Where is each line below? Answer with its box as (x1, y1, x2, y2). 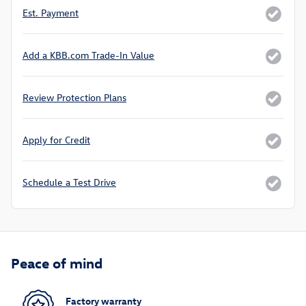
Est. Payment (23, 6, 79, 20)
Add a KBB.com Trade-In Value (23, 48, 154, 62)
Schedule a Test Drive (23, 176, 116, 189)
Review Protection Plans (23, 91, 126, 105)
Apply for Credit (23, 133, 90, 147)
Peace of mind (11, 253, 102, 272)
